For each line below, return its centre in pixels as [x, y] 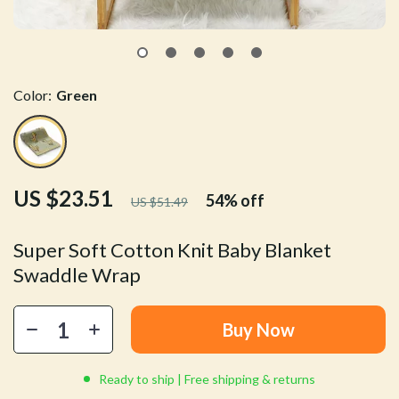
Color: [33, 95]
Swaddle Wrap [77, 275]
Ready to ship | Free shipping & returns [207, 379]
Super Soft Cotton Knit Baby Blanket [172, 250]
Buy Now [258, 330]
